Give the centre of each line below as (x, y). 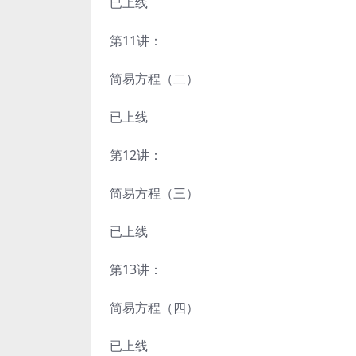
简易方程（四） (154, 308)
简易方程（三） (154, 193)
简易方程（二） (154, 79)
